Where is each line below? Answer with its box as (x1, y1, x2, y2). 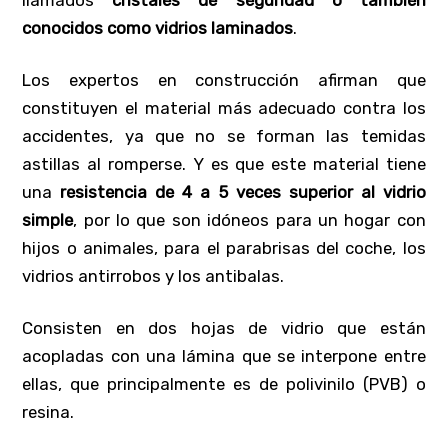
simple (22, 209, 74, 230)
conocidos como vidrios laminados (22, 17, 294, 38)
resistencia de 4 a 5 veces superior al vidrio (60, 181, 426, 202)
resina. (22, 401, 75, 422)
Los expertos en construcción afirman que (22, 69, 426, 90)
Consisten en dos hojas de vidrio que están (22, 317, 426, 338)
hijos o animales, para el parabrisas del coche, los (22, 237, 426, 258)
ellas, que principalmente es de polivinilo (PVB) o (22, 373, 426, 394)
